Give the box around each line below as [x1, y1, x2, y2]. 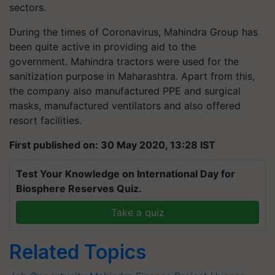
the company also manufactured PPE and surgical [9, 85, 241, 97]
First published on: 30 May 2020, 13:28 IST [9, 139, 215, 151]
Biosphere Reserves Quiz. [16, 182, 142, 195]
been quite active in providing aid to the [9, 41, 196, 53]
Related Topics [9, 240, 146, 264]
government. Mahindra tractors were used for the [9, 55, 239, 68]
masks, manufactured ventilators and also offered [9, 99, 241, 112]
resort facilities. [9, 114, 85, 126]
